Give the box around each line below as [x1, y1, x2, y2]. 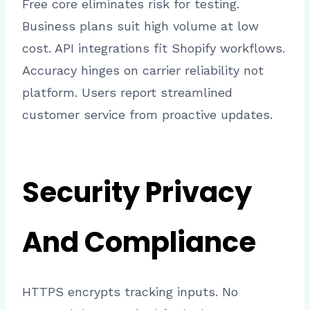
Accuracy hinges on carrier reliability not [22, 62, 264, 77]
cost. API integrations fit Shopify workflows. [22, 40, 285, 55]
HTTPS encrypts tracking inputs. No [22, 284, 238, 299]
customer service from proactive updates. [22, 107, 273, 122]
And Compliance [22, 222, 256, 262]
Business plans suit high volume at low [22, 18, 259, 33]
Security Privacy [22, 172, 252, 212]
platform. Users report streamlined [22, 84, 232, 100]
